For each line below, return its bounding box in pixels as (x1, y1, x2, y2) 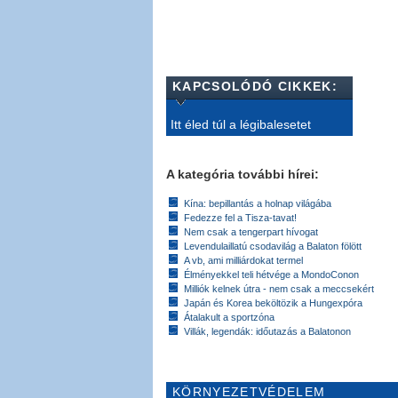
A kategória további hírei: (166, 166, 319, 181)
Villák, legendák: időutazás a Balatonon (184, 325, 351, 337)
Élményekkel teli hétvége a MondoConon (184, 268, 359, 280)
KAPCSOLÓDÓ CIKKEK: (172, 78, 338, 93)
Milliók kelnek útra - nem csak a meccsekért (184, 283, 374, 294)
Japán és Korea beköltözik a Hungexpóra (184, 297, 362, 308)
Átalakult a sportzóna (184, 311, 275, 322)
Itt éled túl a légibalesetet (171, 116, 311, 131)
